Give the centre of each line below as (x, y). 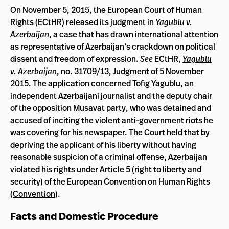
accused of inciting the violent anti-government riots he (112, 120)
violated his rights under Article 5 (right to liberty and (106, 169)
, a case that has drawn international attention (134, 34)
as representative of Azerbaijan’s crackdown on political (113, 46)
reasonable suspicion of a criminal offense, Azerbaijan (109, 157)
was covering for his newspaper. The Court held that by (110, 132)
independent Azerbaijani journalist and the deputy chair (111, 95)
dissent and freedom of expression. (75, 59)
